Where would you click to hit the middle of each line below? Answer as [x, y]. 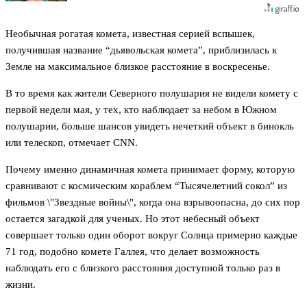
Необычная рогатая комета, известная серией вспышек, [130, 34]
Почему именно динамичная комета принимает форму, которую [150, 170]
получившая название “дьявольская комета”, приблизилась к [141, 50]
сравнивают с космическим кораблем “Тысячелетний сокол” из [146, 186]
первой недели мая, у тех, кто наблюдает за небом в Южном [141, 110]
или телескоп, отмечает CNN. [72, 143]
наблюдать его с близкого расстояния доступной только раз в [143, 268]
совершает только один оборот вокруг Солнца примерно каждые [151, 235]
